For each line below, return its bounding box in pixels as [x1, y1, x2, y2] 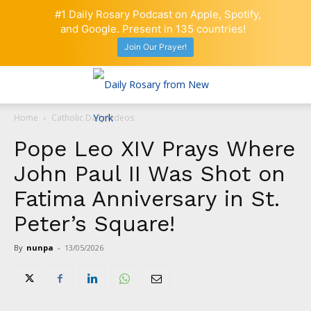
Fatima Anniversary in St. [14, 185, 280, 212]
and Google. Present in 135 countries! [60, 22, 246, 35]
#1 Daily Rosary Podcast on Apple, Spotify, [55, 8, 262, 21]
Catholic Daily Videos [51, 111, 134, 124]
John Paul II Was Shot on [14, 160, 285, 187]
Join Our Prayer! [124, 42, 187, 53]
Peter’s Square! [14, 210, 175, 237]
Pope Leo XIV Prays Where [14, 135, 295, 162]
